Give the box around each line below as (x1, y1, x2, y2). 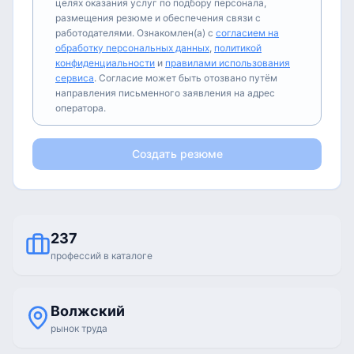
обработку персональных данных (55, 42, 209, 54)
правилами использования (165, 57, 290, 69)
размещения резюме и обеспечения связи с (55, 12, 261, 24)
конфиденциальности (55, 57, 155, 69)
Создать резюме (131, 147, 223, 160)
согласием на (216, 27, 279, 39)
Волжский (51, 303, 125, 319)
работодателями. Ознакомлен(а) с (55, 27, 213, 39)
